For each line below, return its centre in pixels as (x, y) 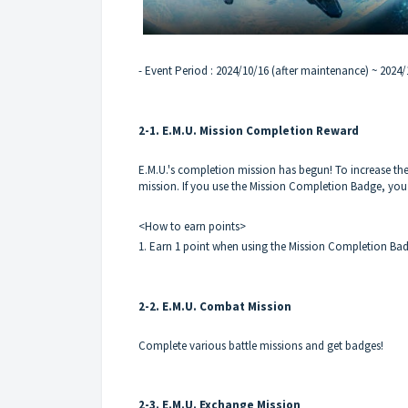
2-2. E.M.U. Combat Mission (215, 307)
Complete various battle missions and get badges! (261, 346)
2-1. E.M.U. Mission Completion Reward (249, 131)
